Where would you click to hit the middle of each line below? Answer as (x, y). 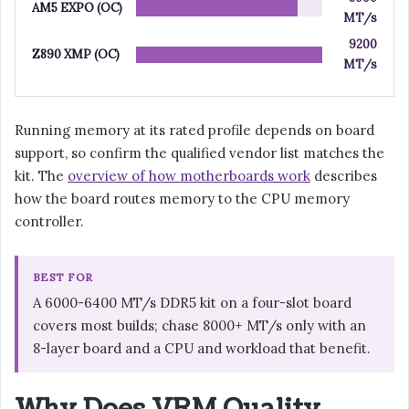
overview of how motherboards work (189, 175)
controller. (49, 221)
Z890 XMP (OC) (76, 54)
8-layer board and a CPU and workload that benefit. (202, 348)
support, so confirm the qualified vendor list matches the (199, 152)
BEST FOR (63, 277)
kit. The (41, 175)
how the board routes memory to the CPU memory (182, 198)
